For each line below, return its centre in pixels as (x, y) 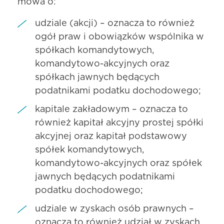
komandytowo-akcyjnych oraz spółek (118, 163)
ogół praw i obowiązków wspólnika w (119, 37)
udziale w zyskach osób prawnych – (114, 209)
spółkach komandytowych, (94, 50)
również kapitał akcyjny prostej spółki (119, 123)
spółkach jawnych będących (97, 77)
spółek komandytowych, (89, 150)
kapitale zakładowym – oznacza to (111, 109)
